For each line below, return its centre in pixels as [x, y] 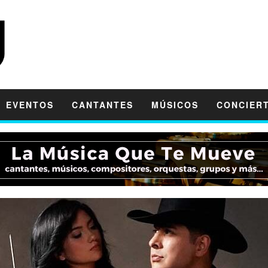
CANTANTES [103, 105]
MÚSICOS [175, 105]
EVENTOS [30, 105]
